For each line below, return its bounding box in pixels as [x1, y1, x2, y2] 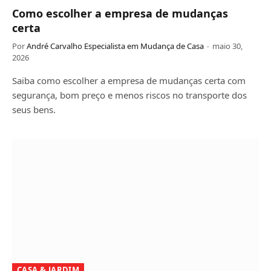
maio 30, [212, 40, 243, 51]
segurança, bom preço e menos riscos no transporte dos [12, 88, 247, 101]
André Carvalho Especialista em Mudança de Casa [27, 40, 204, 51]
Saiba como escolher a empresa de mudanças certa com [12, 74, 246, 87]
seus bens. [12, 103, 56, 116]
